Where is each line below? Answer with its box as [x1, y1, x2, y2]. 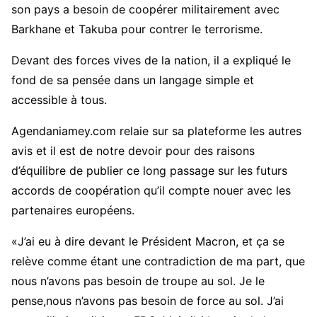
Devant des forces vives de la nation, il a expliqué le [11, 53, 291, 68]
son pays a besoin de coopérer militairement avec [11, 2, 279, 17]
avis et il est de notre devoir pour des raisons [11, 144, 255, 158]
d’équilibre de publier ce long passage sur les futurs [11, 163, 287, 178]
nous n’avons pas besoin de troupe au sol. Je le [11, 274, 265, 289]
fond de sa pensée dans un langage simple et [11, 73, 254, 88]
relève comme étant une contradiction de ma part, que [11, 254, 305, 269]
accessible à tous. [11, 93, 107, 108]
